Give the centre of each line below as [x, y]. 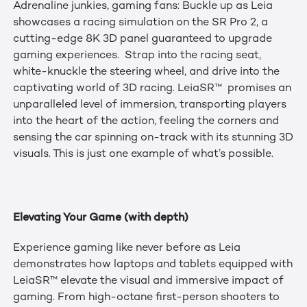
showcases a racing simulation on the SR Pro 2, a [140, 23]
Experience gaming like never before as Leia [126, 248]
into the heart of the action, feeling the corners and [146, 121]
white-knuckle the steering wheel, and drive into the [146, 72]
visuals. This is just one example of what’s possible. [143, 154]
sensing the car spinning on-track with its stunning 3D [153, 138]
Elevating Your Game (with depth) [103, 217]
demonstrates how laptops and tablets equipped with [152, 265]
